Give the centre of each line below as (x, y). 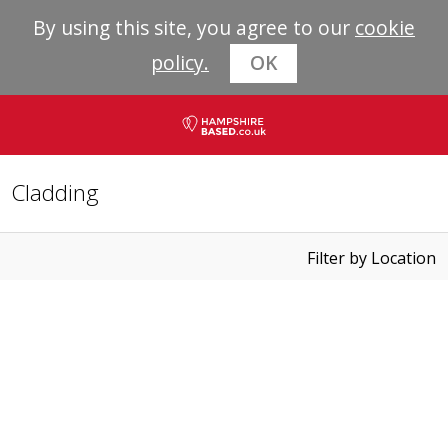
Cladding (55, 193)
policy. (180, 63)
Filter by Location (371, 258)
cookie (385, 28)
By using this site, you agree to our (194, 28)
